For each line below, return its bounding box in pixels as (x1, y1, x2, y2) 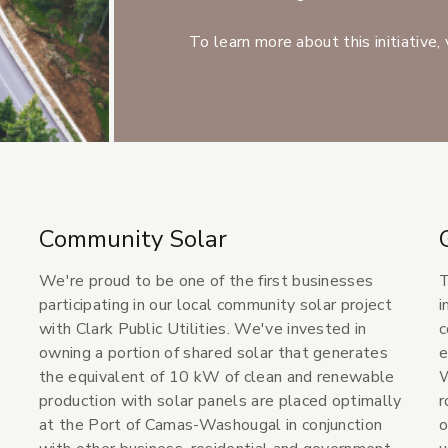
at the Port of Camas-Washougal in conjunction (39, 414, 383, 437)
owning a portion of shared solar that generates (39, 342, 389, 365)
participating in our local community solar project (39, 294, 393, 317)
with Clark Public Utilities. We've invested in (39, 318, 367, 341)
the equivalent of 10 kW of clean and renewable (39, 366, 395, 389)
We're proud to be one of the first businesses (39, 270, 374, 293)
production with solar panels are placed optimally (39, 390, 402, 413)
